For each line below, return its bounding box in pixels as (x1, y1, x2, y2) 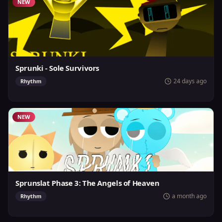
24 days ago (173, 77, 207, 85)
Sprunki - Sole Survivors (15, 63, 99, 73)
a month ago (172, 192, 207, 200)
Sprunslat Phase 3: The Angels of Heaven (15, 178, 160, 188)
